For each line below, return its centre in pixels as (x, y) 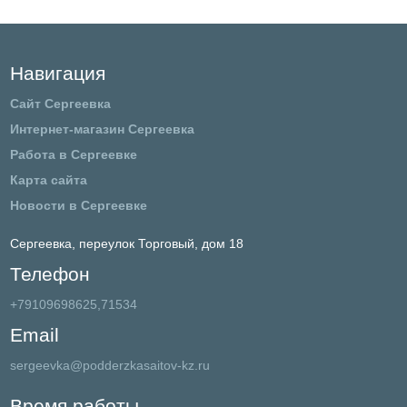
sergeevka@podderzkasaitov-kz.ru (109, 365)
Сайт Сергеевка (60, 103)
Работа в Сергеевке (73, 154)
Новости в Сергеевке (78, 205)
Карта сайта (48, 179)
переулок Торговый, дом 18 (161, 243)
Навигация (57, 73)
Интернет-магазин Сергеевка (102, 129)
